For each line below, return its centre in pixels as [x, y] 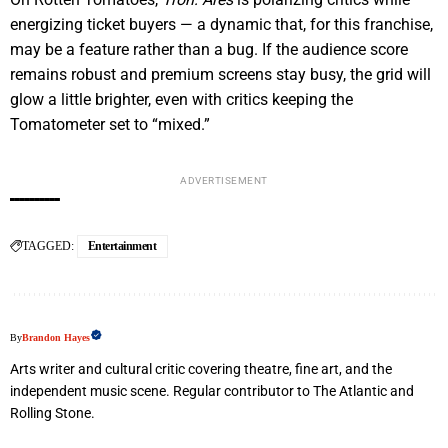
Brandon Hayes [56, 337]
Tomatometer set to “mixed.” [110, 124]
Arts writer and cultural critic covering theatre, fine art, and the [201, 368]
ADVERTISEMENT [224, 180]
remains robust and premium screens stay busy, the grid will [220, 74]
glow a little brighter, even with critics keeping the [181, 99]
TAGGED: [48, 245]
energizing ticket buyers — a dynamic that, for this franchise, [221, 24]
